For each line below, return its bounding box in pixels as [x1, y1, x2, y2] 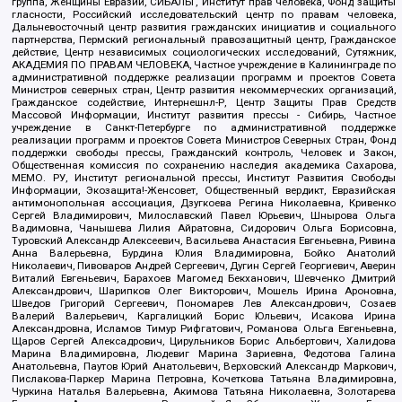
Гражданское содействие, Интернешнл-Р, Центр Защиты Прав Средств [12, 96, 396, 109]
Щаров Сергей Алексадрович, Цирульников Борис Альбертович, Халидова [12, 335, 396, 348]
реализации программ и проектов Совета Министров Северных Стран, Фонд [12, 134, 396, 147]
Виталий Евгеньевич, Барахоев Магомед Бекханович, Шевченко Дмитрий [12, 272, 396, 285]
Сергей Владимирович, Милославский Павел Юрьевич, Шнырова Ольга [12, 209, 396, 223]
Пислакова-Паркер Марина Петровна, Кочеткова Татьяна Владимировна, [12, 372, 396, 386]
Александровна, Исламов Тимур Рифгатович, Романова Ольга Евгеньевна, [12, 322, 396, 336]
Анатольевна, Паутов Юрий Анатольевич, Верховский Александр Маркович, [12, 360, 396, 373]
